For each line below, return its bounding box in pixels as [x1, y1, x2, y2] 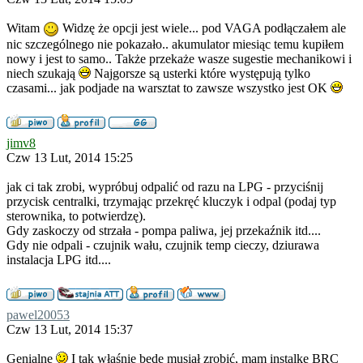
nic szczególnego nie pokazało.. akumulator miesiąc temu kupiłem [6, 37, 344, 51]
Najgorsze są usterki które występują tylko [91, 66, 310, 80]
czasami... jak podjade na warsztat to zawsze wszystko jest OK [6, 81, 331, 95]
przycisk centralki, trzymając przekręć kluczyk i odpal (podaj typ [6, 194, 336, 208]
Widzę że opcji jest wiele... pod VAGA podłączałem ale [59, 21, 346, 35]
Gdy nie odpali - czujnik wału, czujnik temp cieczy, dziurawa [6, 238, 319, 252]
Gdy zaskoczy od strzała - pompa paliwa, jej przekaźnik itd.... [6, 224, 321, 237]
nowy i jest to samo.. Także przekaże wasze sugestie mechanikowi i [6, 52, 352, 66]
